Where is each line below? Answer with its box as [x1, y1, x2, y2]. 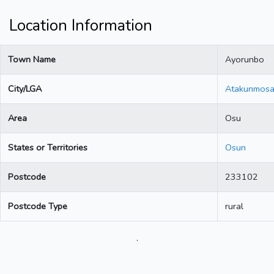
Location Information [9, 15, 152, 37]
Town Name [8, 53, 56, 66]
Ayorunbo [225, 53, 264, 66]
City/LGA [8, 83, 42, 95]
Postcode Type [8, 200, 67, 213]
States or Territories [8, 141, 87, 154]
